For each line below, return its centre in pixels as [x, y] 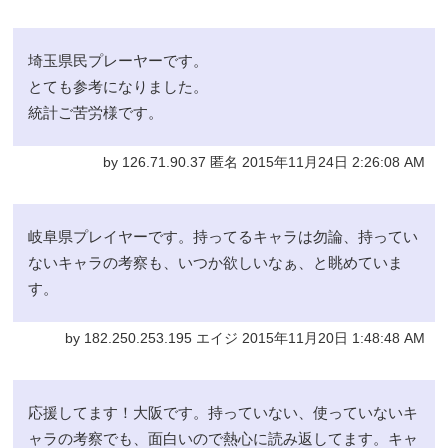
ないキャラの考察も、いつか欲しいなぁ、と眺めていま [216, 263]
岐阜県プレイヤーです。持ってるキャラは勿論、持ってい [223, 237]
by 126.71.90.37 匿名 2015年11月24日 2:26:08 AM [263, 163]
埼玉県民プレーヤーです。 [118, 61]
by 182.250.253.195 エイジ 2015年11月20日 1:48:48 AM [244, 339]
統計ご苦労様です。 [96, 113]
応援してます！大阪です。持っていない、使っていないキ [223, 413]
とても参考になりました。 [118, 87]
